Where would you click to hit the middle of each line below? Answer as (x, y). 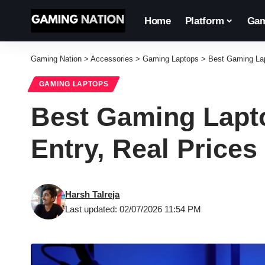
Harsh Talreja (93, 195)
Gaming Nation (56, 59)
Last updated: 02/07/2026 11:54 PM (133, 209)
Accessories (112, 59)
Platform (204, 21)
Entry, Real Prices (144, 149)
